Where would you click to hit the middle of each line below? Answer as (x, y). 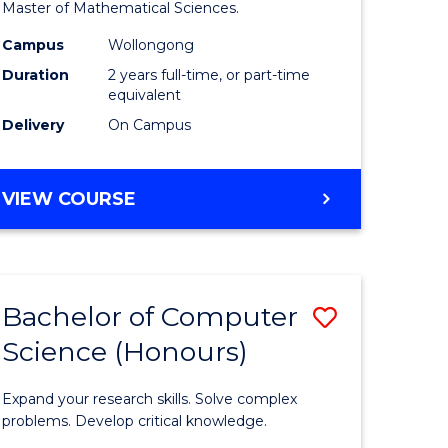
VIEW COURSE (69, 198)
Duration (36, 74)
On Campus (150, 124)
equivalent (145, 94)
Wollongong (151, 44)
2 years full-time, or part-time (209, 74)
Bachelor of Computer (150, 316)
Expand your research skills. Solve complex (150, 399)
